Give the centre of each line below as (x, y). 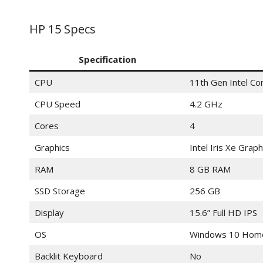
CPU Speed (57, 104)
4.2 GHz (206, 104)
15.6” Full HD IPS (223, 212)
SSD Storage (60, 190)
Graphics (52, 147)
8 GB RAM (210, 169)
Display (49, 212)
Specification (107, 59)
